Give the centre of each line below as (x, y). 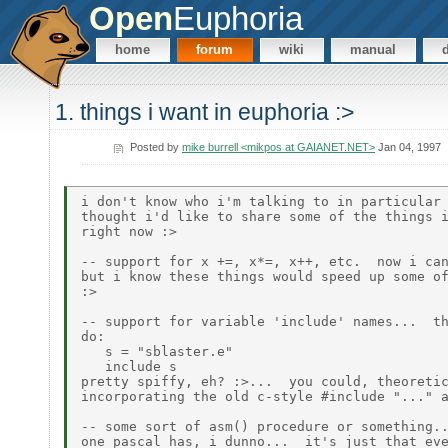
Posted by (155, 146)
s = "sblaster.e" (157, 351)
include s (129, 366)
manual (373, 50)
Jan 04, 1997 (407, 146)
